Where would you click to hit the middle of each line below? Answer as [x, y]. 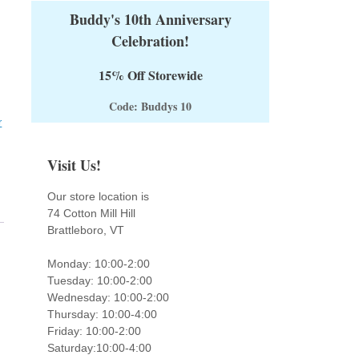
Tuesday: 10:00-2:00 [100, 280]
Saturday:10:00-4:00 [100, 348]
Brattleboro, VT [86, 230]
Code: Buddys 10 [151, 106]
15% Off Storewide [150, 75]
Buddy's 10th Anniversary [150, 19]
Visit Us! [75, 165]
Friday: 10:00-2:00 [95, 331]
